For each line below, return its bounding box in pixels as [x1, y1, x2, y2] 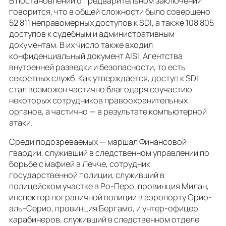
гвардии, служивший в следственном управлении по [9, 147, 209, 158]
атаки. [9, 117, 33, 128]
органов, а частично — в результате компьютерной [9, 105, 207, 117]
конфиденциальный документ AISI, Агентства [9, 50, 183, 62]
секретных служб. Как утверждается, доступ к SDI [9, 72, 198, 84]
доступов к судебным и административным [9, 28, 175, 39]
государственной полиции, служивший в [9, 169, 164, 181]
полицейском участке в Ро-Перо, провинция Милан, [9, 180, 209, 192]
